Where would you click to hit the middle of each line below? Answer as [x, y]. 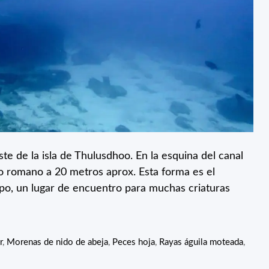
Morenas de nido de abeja [58, 243]
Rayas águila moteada [201, 243]
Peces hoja [134, 243]
